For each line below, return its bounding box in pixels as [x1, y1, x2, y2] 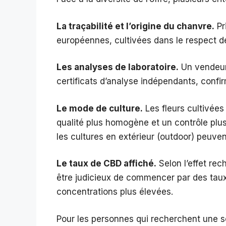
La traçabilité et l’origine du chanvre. [56, 21, 214, 31]
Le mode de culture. [56, 103, 143, 114]
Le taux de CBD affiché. [56, 158, 156, 169]
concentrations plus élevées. [56, 187, 173, 197]
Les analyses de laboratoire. [56, 62, 179, 73]
